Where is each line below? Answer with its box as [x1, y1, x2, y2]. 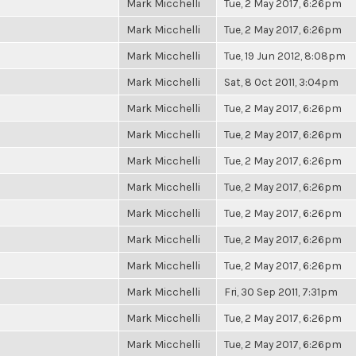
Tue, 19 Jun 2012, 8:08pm [224, 49, 346, 62]
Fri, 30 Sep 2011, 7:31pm [224, 285, 338, 298]
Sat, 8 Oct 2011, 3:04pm [224, 75, 339, 88]
